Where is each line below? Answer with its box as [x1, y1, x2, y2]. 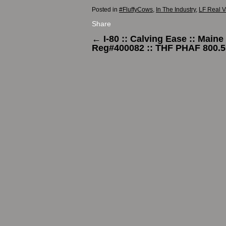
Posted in [92, 6, 118, 13]
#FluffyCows [119, 6, 153, 13]
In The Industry [156, 6, 196, 13]
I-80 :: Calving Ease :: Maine [101, 33, 223, 44]
